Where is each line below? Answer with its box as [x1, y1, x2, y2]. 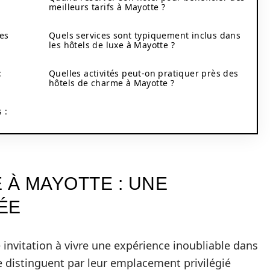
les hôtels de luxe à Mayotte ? [49, 39, 175, 51]
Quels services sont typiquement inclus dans [49, 30, 241, 41]
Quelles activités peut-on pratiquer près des [49, 67, 239, 79]
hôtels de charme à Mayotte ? [49, 77, 175, 89]
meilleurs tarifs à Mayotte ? [49, 1, 166, 13]
